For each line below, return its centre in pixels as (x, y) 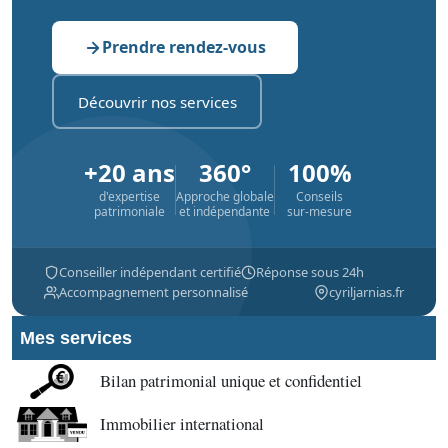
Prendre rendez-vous (184, 47)
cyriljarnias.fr (366, 292)
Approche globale (224, 196)
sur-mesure (319, 211)
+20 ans (129, 172)
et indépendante (224, 211)
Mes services (76, 338)
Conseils (319, 196)
